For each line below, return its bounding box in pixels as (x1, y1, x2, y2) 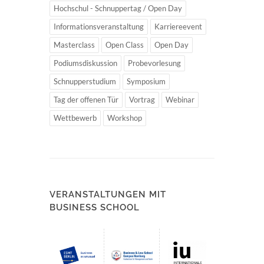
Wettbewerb (54, 113, 97, 123)
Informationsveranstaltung (54, 21, 144, 31)
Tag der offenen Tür (54, 94, 118, 104)
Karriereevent (154, 21, 202, 31)
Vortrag (129, 94, 155, 104)
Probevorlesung (128, 58, 181, 68)
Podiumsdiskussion (54, 58, 117, 68)
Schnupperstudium (54, 76, 116, 86)
